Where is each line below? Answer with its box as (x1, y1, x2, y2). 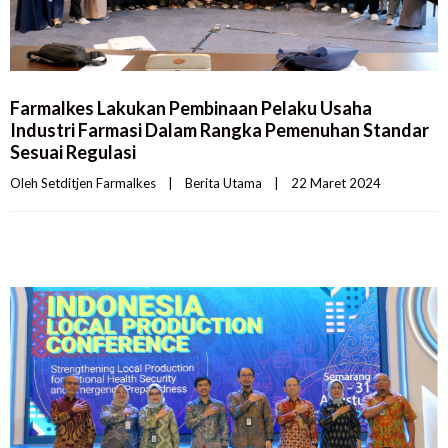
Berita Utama (185, 175, 262, 192)
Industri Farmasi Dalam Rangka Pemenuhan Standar (10, 119, 429, 142)
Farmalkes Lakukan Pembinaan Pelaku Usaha (10, 97, 372, 120)
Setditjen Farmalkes (41, 175, 156, 192)
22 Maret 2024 (291, 175, 393, 192)
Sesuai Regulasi (10, 141, 136, 164)
